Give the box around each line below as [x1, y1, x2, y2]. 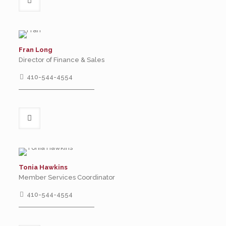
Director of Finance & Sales [18, 56, 104, 64]
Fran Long [18, 46, 52, 53]
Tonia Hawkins [18, 163, 68, 171]
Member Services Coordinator [18, 174, 115, 181]
